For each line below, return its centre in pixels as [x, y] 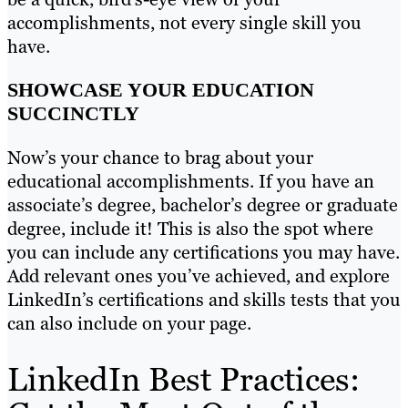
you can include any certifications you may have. [204, 253]
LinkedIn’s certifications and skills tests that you [204, 300]
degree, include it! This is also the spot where [190, 229]
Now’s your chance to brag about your [160, 158]
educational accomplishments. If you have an [191, 182]
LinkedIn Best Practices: [184, 380]
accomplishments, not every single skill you [184, 23]
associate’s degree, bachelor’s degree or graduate [203, 205]
